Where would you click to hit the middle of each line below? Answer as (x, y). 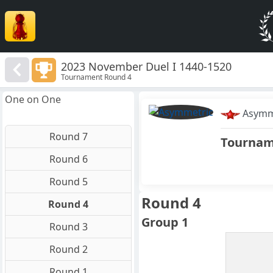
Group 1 (165, 222)
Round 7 (68, 137)
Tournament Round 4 (97, 77)
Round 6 (68, 159)
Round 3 (68, 227)
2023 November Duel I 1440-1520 (147, 66)
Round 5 (68, 182)
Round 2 (68, 250)
